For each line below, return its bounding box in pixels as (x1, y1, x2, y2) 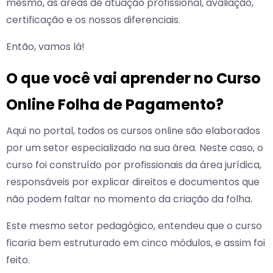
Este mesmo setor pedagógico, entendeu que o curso (6, 219, 262, 233)
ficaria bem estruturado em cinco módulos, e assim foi (6, 236, 265, 250)
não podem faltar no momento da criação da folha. (6, 192, 252, 207)
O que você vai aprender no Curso (6, 68, 261, 89)
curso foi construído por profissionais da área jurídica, (6, 158, 261, 172)
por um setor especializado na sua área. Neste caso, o (6, 141, 263, 155)
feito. (6, 253, 30, 268)
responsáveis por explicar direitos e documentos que (6, 175, 260, 190)
